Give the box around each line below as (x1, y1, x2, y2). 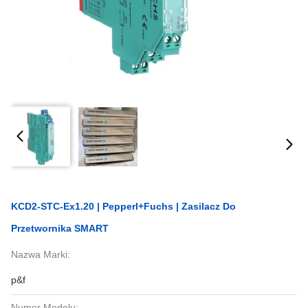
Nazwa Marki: (11, 249, 70, 260)
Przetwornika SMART (11, 223, 109, 234)
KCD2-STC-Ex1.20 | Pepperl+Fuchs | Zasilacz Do (11, 201, 236, 212)
